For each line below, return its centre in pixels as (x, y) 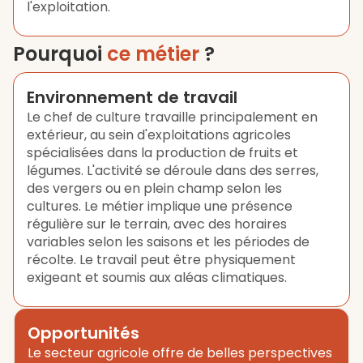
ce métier (153, 54)
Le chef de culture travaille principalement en (172, 117)
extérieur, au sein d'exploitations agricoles (159, 135)
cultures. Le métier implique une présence (160, 206)
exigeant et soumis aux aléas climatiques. (157, 278)
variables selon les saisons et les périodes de (168, 242)
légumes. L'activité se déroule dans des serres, (173, 171)
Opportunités (83, 333)
